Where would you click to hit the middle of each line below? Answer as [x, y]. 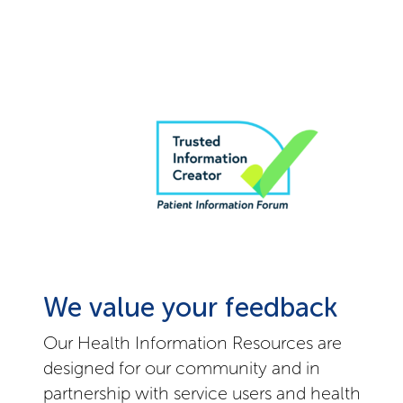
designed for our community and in [181, 368]
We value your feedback [190, 308]
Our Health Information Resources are [192, 343]
